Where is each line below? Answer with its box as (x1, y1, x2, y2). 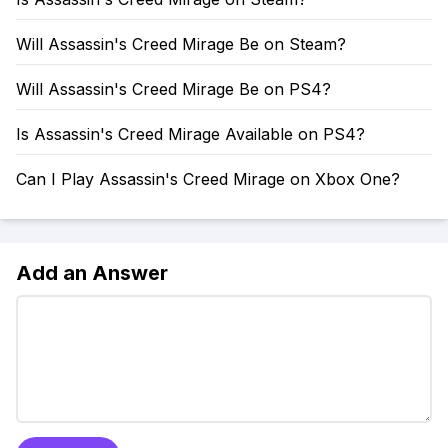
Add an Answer (16, 261, 168, 285)
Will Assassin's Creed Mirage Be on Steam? (16, 34, 346, 54)
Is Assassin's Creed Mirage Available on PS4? (16, 124, 365, 144)
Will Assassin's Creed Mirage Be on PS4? (16, 79, 331, 99)
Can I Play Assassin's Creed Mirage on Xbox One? (16, 169, 400, 189)
